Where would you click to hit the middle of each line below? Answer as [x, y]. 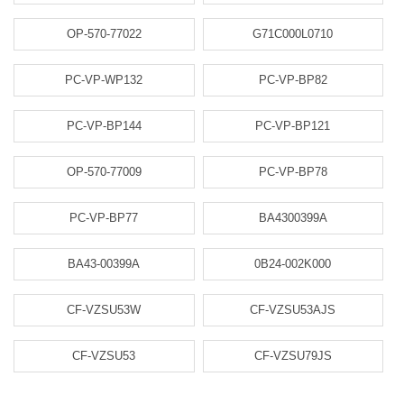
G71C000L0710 [293, 34]
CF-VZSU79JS [293, 356]
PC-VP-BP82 [293, 80]
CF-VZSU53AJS [293, 310]
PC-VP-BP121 [293, 126]
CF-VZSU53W [104, 310]
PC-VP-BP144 [104, 126]
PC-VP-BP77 [104, 218]
